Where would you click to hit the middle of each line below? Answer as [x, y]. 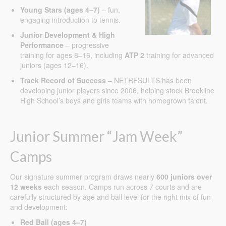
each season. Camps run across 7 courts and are [122, 187]
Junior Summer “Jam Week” [96, 136]
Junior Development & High [68, 35]
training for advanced [179, 55]
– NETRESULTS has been [149, 80]
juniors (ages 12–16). [54, 65]
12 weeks [26, 187]
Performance [42, 45]
